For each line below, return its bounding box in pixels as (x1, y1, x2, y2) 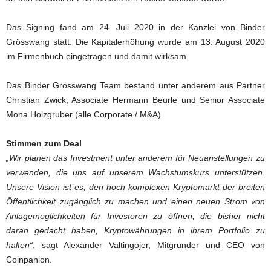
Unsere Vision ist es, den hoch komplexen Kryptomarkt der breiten (6, 182, 265, 192)
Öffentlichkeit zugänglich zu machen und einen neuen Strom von (6, 197, 265, 207)
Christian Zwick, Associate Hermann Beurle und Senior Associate (6, 95, 265, 105)
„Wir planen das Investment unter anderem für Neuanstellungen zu (6, 153, 265, 163)
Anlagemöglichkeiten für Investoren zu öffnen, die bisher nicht (6, 211, 265, 221)
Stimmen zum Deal (6, 139, 82, 149)
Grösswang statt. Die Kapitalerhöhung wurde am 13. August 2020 (6, 37, 265, 47)
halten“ (6, 240, 33, 250)
